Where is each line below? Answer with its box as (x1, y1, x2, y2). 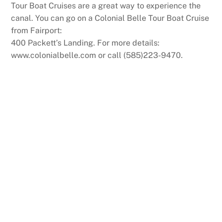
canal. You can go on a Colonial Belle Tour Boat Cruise (11, 13, 210, 23)
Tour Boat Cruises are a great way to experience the (11, 1, 201, 11)
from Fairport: (11, 26, 62, 36)
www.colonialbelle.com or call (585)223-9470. (11, 51, 183, 60)
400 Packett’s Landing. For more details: (11, 38, 160, 48)
